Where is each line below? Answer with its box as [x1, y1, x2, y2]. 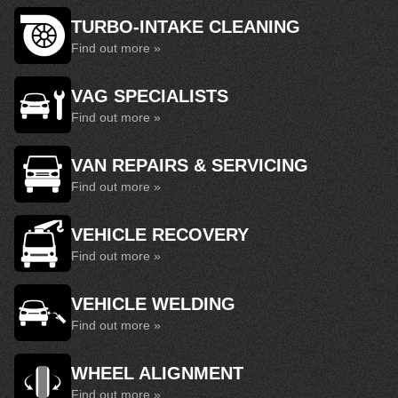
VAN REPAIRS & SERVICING [71, 155, 308, 175]
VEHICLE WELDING [71, 294, 235, 314]
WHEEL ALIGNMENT [71, 363, 243, 383]
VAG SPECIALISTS [71, 86, 228, 106]
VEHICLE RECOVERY [71, 225, 249, 244]
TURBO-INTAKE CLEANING [71, 17, 300, 36]
